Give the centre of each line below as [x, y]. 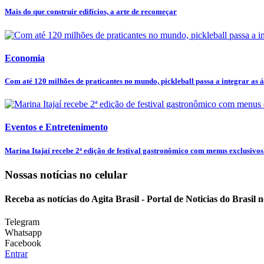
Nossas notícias [42, 174]
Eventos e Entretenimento [56, 127]
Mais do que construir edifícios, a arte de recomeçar [91, 12]
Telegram [22, 222]
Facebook [23, 243]
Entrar [16, 254]
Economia [25, 58]
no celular [103, 174]
